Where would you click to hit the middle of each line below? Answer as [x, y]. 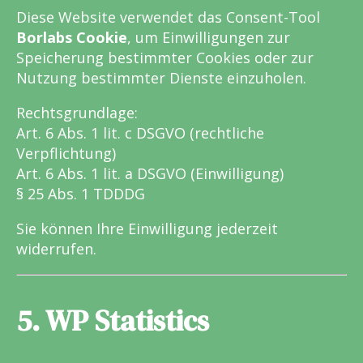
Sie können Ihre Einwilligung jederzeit [147, 229]
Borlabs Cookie [72, 38]
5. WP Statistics [113, 321]
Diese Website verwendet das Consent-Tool [168, 17]
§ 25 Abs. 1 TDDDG [81, 194]
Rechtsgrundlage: [77, 113]
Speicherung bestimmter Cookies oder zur [165, 58]
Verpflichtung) [66, 154]
